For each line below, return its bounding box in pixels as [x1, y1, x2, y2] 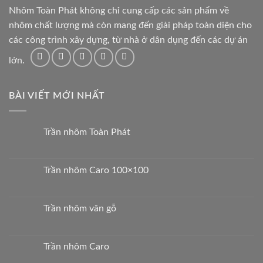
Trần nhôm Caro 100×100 [43, 165, 149, 175]
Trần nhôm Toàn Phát [43, 127, 130, 137]
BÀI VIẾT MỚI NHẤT [9, 91, 105, 101]
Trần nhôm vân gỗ [43, 203, 116, 213]
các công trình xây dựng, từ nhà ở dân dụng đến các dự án [9, 35, 248, 45]
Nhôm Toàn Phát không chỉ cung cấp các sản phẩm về [9, 5, 229, 15]
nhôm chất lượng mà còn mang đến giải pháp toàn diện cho [9, 20, 252, 30]
